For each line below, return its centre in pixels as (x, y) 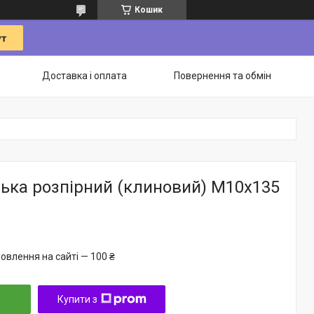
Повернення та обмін (223, 76)
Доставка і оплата (84, 76)
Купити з (77, 299)
